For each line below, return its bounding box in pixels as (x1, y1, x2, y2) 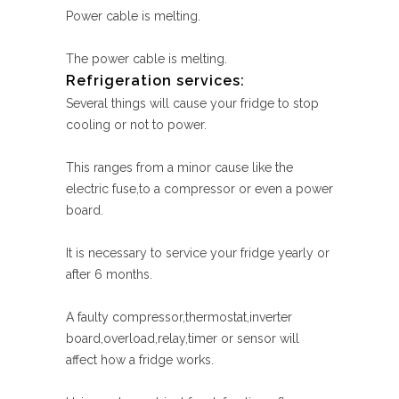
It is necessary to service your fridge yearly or (66, 246, 330, 260)
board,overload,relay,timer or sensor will (66, 331, 299, 346)
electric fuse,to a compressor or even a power (66, 182, 333, 196)
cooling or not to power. (66, 118, 207, 132)
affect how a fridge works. (66, 353, 214, 367)
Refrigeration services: (66, 72, 245, 89)
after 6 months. (66, 267, 152, 281)
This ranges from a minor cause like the (66, 160, 293, 175)
